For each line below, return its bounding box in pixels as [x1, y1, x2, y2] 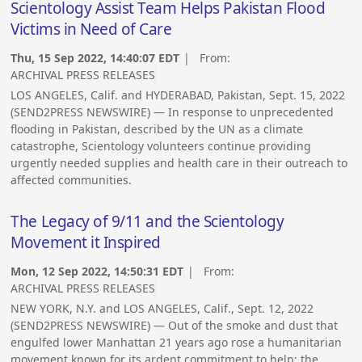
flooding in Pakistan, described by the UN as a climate [11, 120, 304, 137]
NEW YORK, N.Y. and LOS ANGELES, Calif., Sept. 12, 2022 [11, 300, 314, 316]
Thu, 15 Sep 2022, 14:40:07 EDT [11, 49, 180, 65]
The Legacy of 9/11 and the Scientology [11, 211, 284, 233]
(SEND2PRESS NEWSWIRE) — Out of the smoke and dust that [11, 317, 339, 333]
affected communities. [11, 171, 133, 187]
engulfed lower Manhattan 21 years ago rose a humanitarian [11, 334, 343, 350]
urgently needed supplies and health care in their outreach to [11, 154, 348, 170]
